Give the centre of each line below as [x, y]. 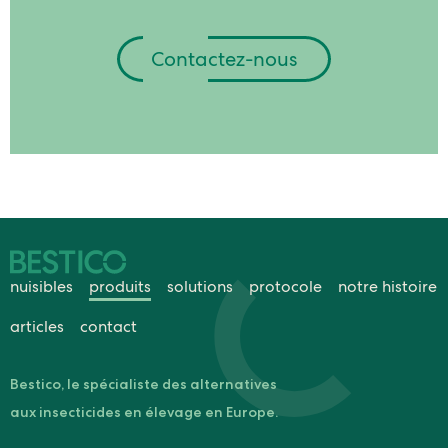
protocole [285, 287]
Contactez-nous [224, 59]
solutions [200, 287]
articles [37, 327]
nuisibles [41, 287]
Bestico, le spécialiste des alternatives [143, 384]
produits [120, 287]
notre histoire [387, 287]
